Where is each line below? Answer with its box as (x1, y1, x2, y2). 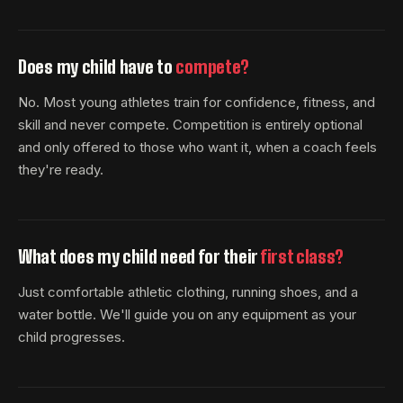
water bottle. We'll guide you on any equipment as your (18, 305, 356, 323)
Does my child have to (18, 55, 176, 77)
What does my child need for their (18, 245, 261, 267)
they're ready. (18, 160, 103, 178)
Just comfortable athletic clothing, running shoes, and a (18, 282, 358, 300)
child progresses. (18, 327, 125, 345)
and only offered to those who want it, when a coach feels (18, 138, 377, 156)
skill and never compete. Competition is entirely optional (18, 115, 363, 133)
